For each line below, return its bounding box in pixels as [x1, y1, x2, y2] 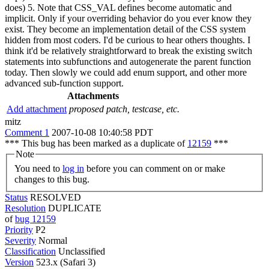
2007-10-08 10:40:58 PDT [52, 127, 153, 138]
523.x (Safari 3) [34, 256, 95, 267]
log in [62, 163, 84, 174]
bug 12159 [15, 213, 56, 224]
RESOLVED [30, 192, 81, 202]
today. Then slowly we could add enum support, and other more [5, 67, 247, 77]
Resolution [5, 202, 46, 213]
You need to [14, 163, 62, 174]
